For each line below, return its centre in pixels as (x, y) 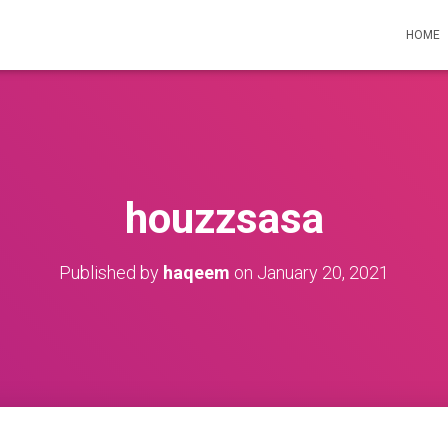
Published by (111, 272)
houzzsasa (224, 218)
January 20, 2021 (323, 272)
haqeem (196, 272)
